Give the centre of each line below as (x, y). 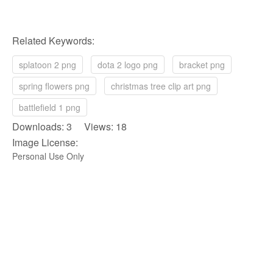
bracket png (202, 65)
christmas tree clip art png (161, 86)
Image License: (45, 143)
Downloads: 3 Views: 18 (69, 127)
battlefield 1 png (50, 108)
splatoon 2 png (48, 65)
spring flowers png (54, 86)
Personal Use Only (48, 156)
